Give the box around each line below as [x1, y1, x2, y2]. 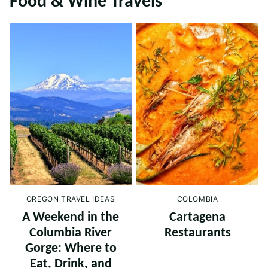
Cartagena [169, 210, 226, 224]
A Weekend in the [22, 210, 119, 224]
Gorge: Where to [25, 241, 117, 255]
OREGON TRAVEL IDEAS [26, 194, 115, 203]
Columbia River [29, 226, 112, 240]
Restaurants [164, 226, 231, 240]
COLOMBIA [176, 194, 218, 203]
